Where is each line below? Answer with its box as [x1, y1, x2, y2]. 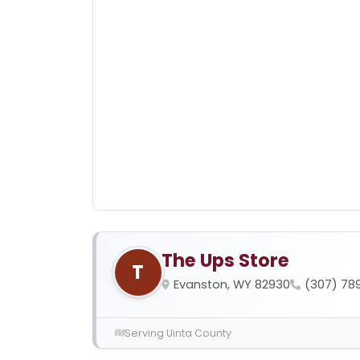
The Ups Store [161, 247, 289, 273]
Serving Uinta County [124, 325, 231, 340]
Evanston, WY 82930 [173, 276, 290, 292]
